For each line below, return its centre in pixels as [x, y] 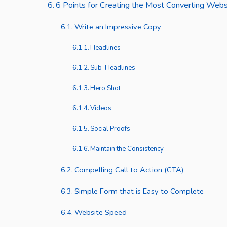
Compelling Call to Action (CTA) [129, 170]
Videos [101, 109]
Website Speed [100, 213]
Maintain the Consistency [127, 149]
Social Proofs [110, 129]
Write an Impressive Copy [118, 27]
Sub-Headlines [113, 68]
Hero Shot [106, 88]
